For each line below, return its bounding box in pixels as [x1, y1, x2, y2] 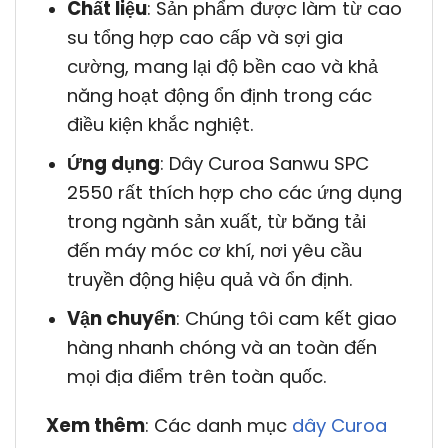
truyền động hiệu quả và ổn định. [66, 266, 353, 292]
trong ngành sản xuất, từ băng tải [66, 208, 366, 234]
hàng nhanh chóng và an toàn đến [66, 334, 377, 360]
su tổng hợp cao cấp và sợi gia [66, 25, 343, 51]
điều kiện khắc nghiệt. [66, 112, 254, 138]
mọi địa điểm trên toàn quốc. [66, 363, 327, 389]
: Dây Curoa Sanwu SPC [159, 150, 369, 176]
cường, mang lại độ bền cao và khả [66, 54, 378, 80]
